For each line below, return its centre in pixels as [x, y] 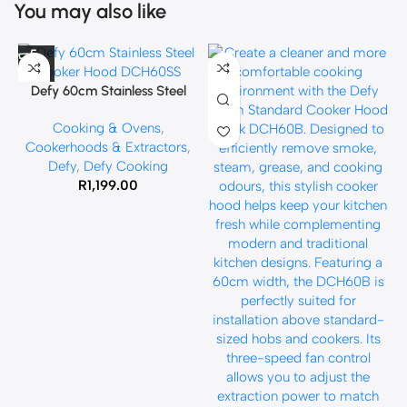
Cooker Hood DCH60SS [109, 109]
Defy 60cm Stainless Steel [108, 90]
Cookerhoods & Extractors [107, 147]
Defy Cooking [126, 166]
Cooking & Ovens [106, 128]
